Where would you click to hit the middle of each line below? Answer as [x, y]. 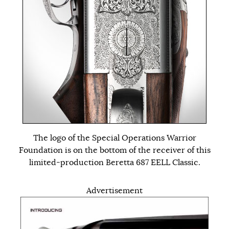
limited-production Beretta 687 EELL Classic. [114, 162]
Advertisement [114, 190]
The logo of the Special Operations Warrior [114, 138]
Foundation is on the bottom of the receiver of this [114, 150]
